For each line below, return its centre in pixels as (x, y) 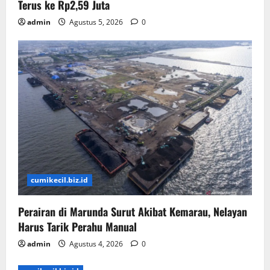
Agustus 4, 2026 (96, 244)
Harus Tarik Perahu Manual (77, 227)
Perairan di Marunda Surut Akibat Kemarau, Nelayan (133, 212)
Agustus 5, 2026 (96, 22)
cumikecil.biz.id (60, 180)
